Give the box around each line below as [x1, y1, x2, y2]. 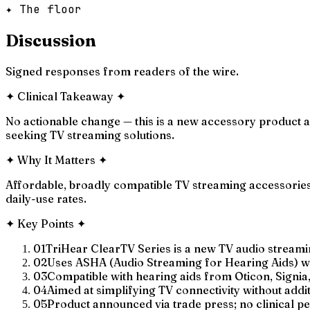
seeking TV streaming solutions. [6, 127, 174, 142]
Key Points [17, 216, 74, 230]
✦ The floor [6, 1, 82, 17]
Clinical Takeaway [17, 89, 113, 103]
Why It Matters [17, 152, 95, 167]
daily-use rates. [6, 191, 86, 206]
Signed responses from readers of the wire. [6, 64, 239, 78]
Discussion [6, 30, 96, 51]
